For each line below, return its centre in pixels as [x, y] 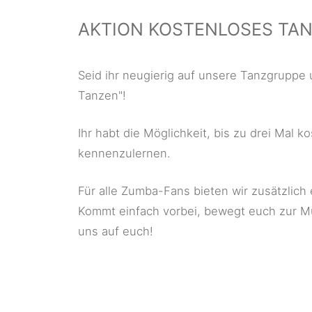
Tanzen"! [102, 96]
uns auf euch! [116, 232]
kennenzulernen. [124, 154]
